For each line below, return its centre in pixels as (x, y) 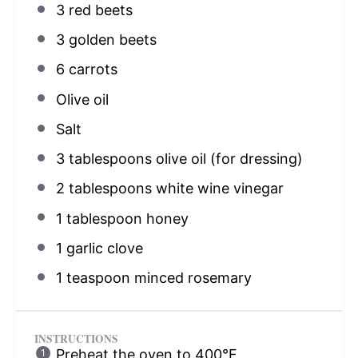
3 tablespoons (103, 159)
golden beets (110, 40)
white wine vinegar (217, 189)
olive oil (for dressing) (227, 159)
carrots (91, 70)
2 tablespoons (103, 189)
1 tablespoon (99, 218)
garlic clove (102, 248)
